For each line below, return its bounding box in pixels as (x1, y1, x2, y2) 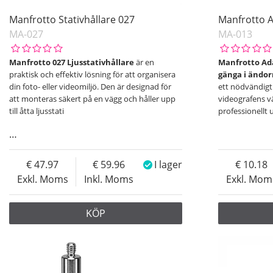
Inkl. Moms (84, 172, 134, 186)
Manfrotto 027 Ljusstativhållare (9, 57, 134, 68)
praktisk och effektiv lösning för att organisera (9, 69, 175, 80)
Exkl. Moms (16, 172, 68, 186)
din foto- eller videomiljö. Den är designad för (9, 81, 171, 93)
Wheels (168, 55, 201, 69)
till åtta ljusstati (9, 105, 64, 117)
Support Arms (157, 38, 222, 51)
